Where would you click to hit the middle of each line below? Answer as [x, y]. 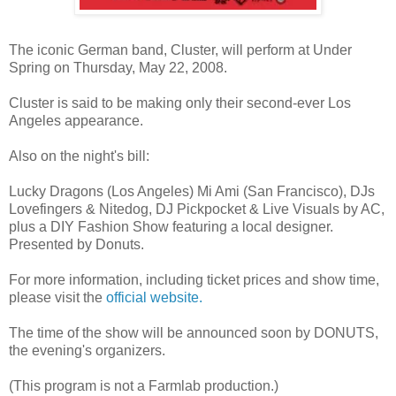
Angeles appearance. [76, 120]
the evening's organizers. [87, 350]
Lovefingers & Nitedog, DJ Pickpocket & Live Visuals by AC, [197, 209]
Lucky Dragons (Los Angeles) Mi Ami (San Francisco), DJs [192, 191]
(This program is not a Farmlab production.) [144, 385]
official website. [154, 297]
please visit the [57, 297]
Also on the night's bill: [79, 156]
